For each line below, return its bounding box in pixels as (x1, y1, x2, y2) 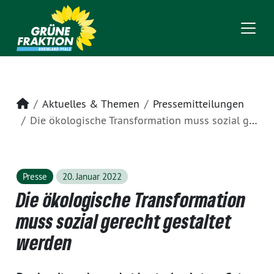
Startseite (28, 96, 74, 110)
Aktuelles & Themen (42, 97, 139, 111)
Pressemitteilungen (153, 97, 244, 111)
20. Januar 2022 (62, 171, 122, 182)
